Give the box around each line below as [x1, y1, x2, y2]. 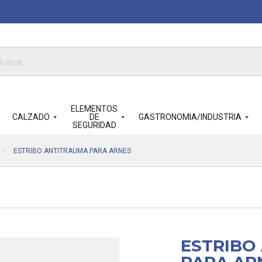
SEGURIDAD [72, 120, 116, 130]
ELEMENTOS [71, 104, 118, 113]
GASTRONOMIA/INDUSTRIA [139, 112, 242, 122]
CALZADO [12, 112, 50, 122]
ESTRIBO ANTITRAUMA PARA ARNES [12, 146, 131, 155]
